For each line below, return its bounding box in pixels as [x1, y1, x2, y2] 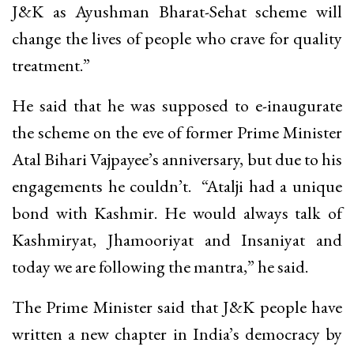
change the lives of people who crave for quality [12, 26, 342, 50]
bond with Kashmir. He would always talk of [12, 201, 342, 224]
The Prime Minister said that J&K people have [12, 295, 342, 318]
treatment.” [12, 53, 90, 77]
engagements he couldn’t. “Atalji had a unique [12, 174, 342, 198]
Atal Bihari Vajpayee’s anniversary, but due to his [12, 147, 342, 171]
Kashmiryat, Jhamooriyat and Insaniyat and [12, 228, 342, 251]
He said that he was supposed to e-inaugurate [12, 93, 342, 117]
